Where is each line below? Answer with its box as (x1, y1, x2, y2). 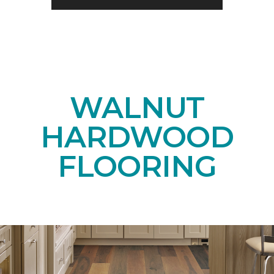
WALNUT (69, 89, 205, 125)
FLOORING (57, 148, 217, 184)
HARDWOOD (40, 119, 234, 155)
